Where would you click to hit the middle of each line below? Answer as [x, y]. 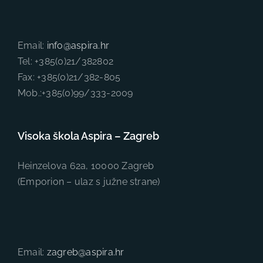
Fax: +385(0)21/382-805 [69, 77]
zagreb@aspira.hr [85, 252]
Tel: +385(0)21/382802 [66, 61]
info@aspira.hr [78, 45]
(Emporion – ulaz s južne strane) [89, 181]
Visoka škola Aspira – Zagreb [88, 136]
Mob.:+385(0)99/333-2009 [75, 93]
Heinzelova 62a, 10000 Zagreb [86, 166]
